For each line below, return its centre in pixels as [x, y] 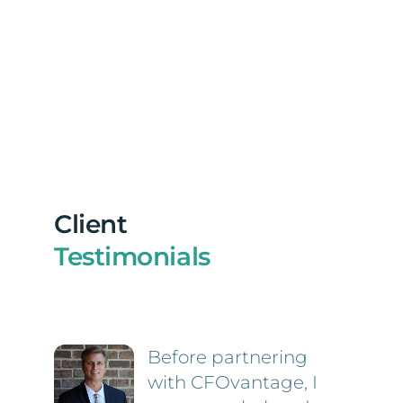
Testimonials [132, 257]
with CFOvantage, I [233, 383]
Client [90, 224]
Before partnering [228, 358]
